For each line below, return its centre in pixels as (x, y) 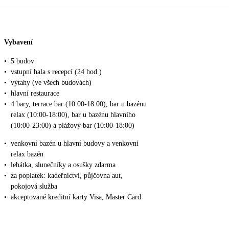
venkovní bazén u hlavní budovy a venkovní (75, 144)
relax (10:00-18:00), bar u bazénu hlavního (73, 115)
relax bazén (27, 154)
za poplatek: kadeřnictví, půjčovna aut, (67, 176)
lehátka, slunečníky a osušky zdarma (63, 165)
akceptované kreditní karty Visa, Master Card (76, 197)
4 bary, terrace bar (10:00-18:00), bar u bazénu (79, 104)
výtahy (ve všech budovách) (51, 83)
